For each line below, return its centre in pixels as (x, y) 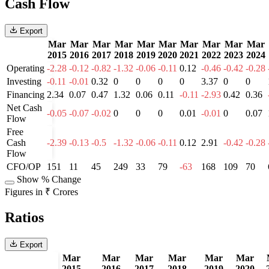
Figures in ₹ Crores (41, 192)
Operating (26, 68)
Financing (26, 94)
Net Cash (24, 107)
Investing (24, 81)
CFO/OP (24, 166)
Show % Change (49, 179)
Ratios (24, 218)
